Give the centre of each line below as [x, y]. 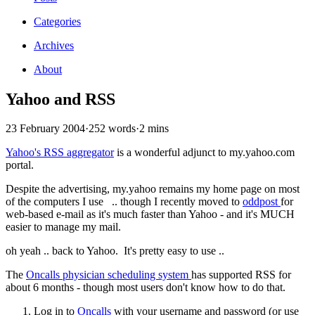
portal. [21, 165]
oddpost [262, 202]
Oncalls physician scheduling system [109, 275]
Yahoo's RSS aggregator [60, 153]
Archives [54, 45]
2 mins [154, 129]
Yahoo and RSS [60, 99]
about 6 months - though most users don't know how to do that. [147, 288]
